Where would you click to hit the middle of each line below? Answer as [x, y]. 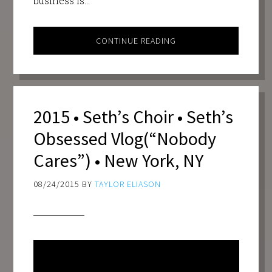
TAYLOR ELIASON [127, 184]
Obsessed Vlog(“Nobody [124, 139]
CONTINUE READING [136, 40]
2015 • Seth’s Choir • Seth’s [133, 117]
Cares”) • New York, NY [118, 161]
